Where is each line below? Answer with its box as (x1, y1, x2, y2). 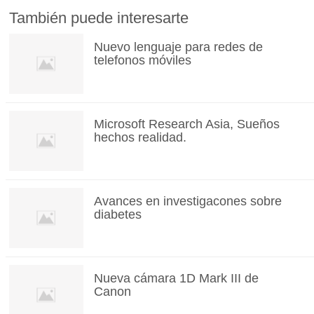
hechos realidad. (93, 130, 186, 145)
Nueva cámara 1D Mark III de (93, 271, 259, 286)
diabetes (93, 207, 142, 222)
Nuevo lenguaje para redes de (93, 40, 263, 55)
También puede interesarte (9, 9, 189, 27)
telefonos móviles (93, 53, 191, 68)
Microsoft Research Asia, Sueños (93, 117, 280, 132)
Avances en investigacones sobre (93, 194, 282, 209)
